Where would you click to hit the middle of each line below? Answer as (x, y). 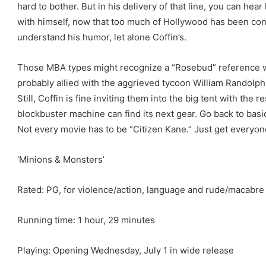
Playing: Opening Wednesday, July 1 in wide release (126, 251)
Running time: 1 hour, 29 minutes (86, 220)
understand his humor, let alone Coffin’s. (102, 37)
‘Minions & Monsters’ (61, 160)
